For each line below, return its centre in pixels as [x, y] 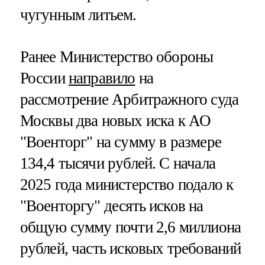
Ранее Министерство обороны [117, 56]
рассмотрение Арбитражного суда [129, 99]
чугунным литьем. [78, 14]
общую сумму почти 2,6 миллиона [130, 227]
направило [102, 78]
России [44, 78]
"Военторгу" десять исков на [112, 206]
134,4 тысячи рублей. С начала [117, 163]
